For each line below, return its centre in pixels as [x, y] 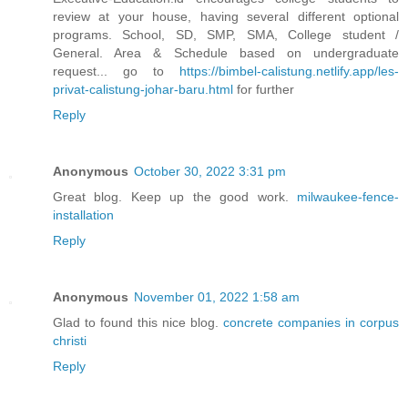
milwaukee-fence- [348, 196]
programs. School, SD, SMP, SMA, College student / [226, 34]
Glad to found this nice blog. [138, 322]
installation [83, 214]
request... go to [116, 71]
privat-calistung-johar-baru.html [143, 89]
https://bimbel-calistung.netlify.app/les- [289, 71]
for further [264, 89]
